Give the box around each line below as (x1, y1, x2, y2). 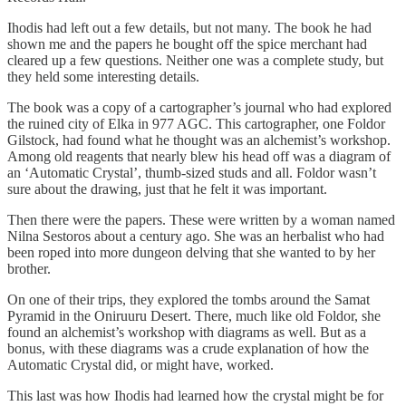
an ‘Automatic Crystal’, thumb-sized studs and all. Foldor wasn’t (7, 165, 376, 181)
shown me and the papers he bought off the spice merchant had (7, 36, 367, 53)
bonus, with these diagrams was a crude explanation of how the (7, 341, 369, 357)
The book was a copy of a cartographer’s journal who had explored (7, 100, 391, 116)
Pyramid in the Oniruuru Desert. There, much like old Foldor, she (7, 308, 381, 324)
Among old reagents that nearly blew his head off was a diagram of (7, 149, 391, 165)
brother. (7, 261, 51, 277)
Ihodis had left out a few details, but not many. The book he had (7, 20, 372, 36)
